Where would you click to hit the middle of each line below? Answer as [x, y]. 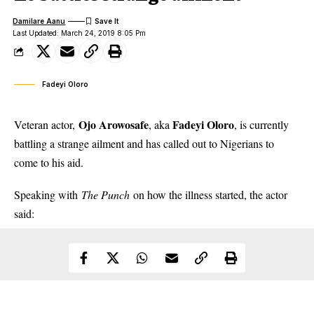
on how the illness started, [191, 194]
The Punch [107, 194]
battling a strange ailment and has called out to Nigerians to [144, 143]
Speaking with [48, 194]
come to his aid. [49, 162]
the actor [268, 194]
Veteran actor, [46, 124]
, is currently [261, 124]
